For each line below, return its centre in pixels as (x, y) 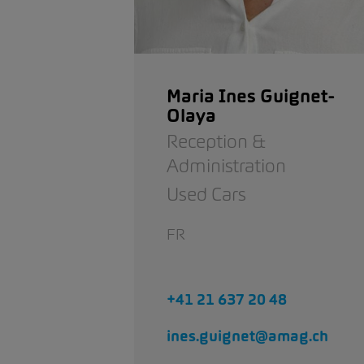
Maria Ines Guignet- (251, 96)
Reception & (216, 142)
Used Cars (206, 195)
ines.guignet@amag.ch (247, 336)
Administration (226, 166)
